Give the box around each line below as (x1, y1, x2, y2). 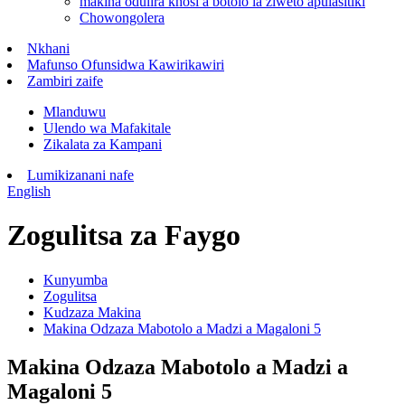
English (7, 184, 51, 199)
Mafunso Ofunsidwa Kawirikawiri (27, 57, 224, 72)
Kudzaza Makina (43, 304, 141, 320)
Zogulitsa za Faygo (7, 219, 240, 252)
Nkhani (27, 41, 70, 56)
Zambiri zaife (27, 73, 103, 89)
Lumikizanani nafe (27, 167, 134, 183)
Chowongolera (80, 10, 165, 25)
